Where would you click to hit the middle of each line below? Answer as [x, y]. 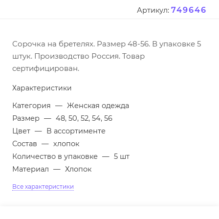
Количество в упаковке [56, 157]
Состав [26, 144]
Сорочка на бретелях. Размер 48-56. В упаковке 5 [107, 44]
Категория [33, 106]
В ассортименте [76, 131]
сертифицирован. [46, 68]
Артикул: [153, 11]
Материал [32, 169]
